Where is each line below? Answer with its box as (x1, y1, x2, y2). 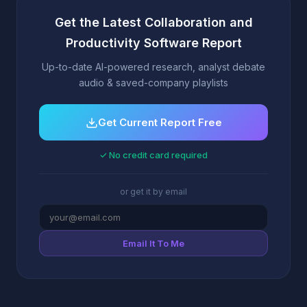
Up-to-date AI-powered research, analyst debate (42, 61, 265, 73)
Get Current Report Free (97, 116, 222, 129)
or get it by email (120, 186, 187, 197)
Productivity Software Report (65, 36, 242, 50)
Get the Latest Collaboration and (54, 15, 253, 29)
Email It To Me (123, 238, 184, 249)
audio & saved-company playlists (79, 77, 228, 88)
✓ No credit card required (99, 149, 208, 160)
